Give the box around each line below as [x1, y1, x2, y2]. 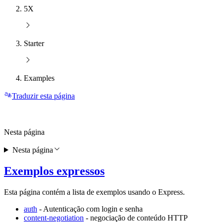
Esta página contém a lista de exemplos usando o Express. [4, 187, 185, 196]
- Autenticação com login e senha [37, 204, 143, 213]
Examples [24, 74, 55, 83]
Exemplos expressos [4, 164, 105, 177]
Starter [24, 39, 44, 48]
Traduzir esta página [12, 92, 75, 101]
